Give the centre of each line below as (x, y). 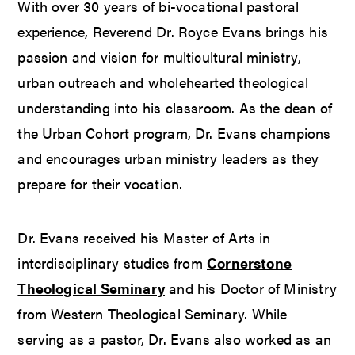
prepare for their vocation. (100, 184)
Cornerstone (249, 263)
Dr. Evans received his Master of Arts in (144, 238)
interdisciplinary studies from (112, 263)
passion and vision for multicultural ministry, (159, 57)
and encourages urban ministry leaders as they (168, 158)
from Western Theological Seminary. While (153, 314)
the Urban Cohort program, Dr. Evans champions (174, 133)
